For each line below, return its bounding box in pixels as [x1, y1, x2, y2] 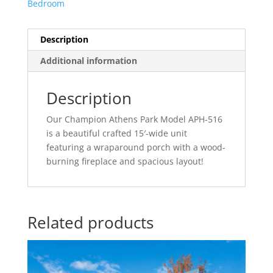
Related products [27, 211, 154, 233]
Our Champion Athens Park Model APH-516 [46, 113, 222, 125]
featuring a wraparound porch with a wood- [46, 141, 225, 153]
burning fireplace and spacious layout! [46, 155, 204, 167]
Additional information [40, 54, 137, 66]
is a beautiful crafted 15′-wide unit [46, 127, 187, 139]
